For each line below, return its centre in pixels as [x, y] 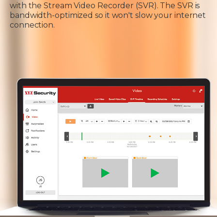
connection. [32, 25]
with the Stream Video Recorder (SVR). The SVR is [105, 6]
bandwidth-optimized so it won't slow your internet [108, 15]
